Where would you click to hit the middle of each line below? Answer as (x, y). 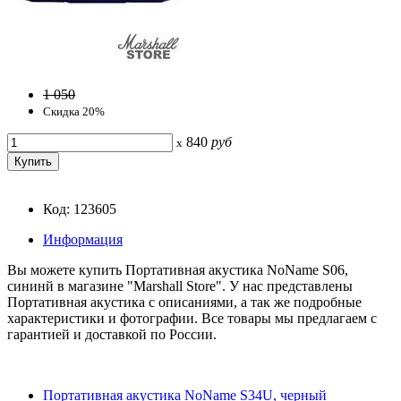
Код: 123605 (80, 209)
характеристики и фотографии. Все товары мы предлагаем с (192, 318)
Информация (83, 239)
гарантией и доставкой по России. (112, 334)
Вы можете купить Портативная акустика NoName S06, (178, 269)
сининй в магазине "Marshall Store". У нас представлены (180, 286)
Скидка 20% (74, 111)
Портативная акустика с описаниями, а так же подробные (184, 302)
